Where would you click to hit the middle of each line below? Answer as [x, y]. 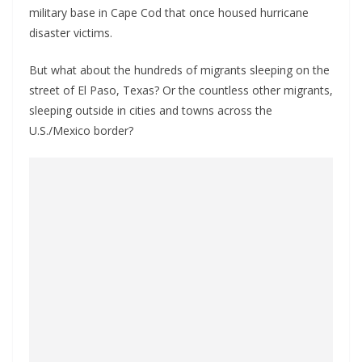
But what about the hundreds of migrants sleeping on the [179, 70]
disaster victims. [71, 33]
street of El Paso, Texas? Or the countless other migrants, [181, 90]
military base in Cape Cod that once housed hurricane [169, 13]
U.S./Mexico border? [81, 130]
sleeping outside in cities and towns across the [151, 110]
